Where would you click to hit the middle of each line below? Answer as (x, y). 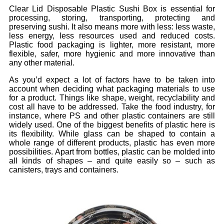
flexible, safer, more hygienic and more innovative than (112, 54)
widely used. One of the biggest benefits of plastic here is (112, 125)
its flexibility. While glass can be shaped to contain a (112, 134)
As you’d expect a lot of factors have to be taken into (112, 80)
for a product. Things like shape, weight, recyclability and (112, 98)
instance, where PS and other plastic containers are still (112, 116)
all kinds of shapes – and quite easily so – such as (112, 161)
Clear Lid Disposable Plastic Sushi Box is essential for (112, 9)
